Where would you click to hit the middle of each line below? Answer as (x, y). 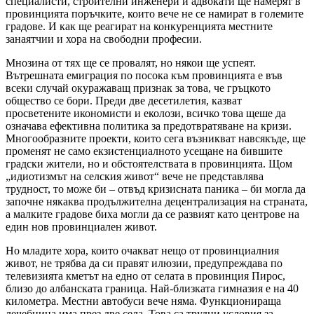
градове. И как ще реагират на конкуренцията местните (139, 26)
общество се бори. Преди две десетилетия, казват (124, 100)
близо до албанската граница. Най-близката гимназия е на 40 (152, 288)
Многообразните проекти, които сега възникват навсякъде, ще (156, 138)
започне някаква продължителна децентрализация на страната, (157, 201)
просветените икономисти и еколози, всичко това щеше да (146, 113)
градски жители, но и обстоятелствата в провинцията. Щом (149, 163)
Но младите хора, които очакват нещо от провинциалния (142, 250)
